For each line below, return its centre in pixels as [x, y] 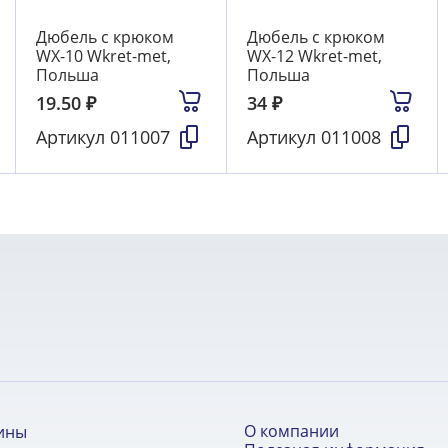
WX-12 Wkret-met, [314, 56]
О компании [291, 431]
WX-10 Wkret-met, [103, 56]
